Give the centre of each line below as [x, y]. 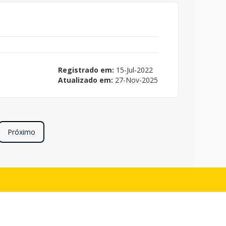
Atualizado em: [86, 80]
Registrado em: [86, 70]
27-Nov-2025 [135, 80]
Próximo [21, 132]
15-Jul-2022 [133, 70]
